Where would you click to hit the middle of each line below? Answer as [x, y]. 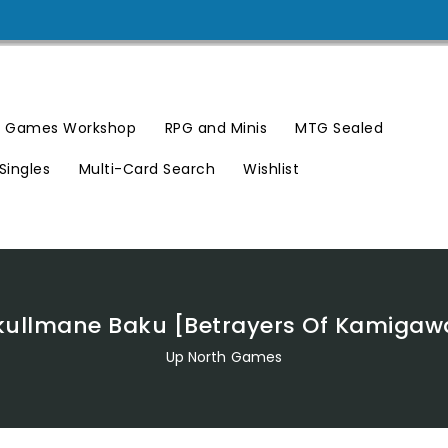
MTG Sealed [339, 127]
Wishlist [271, 168]
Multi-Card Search [146, 168]
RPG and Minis [216, 127]
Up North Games [224, 357]
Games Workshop [71, 127]
